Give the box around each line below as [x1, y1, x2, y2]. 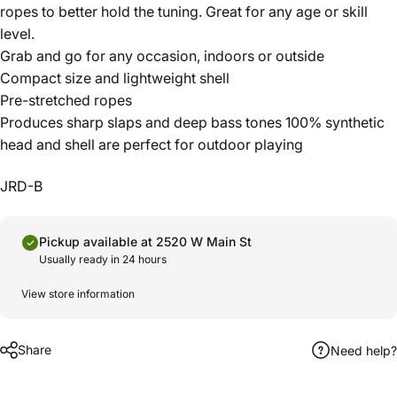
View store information [21, 287, 135, 301]
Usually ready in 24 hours [39, 253, 167, 267]
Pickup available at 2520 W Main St [39, 234, 252, 250]
